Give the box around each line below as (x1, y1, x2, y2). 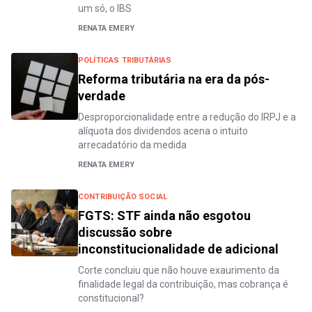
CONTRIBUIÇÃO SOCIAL (78, 192, 168, 201)
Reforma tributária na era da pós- (78, 71, 270, 86)
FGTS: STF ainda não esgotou (78, 208, 251, 223)
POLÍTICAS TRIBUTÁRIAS (78, 55, 172, 65)
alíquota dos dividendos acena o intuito (78, 125, 248, 136)
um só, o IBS (78, 2, 132, 14)
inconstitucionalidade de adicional (78, 241, 279, 256)
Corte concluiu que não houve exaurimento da (78, 264, 279, 276)
